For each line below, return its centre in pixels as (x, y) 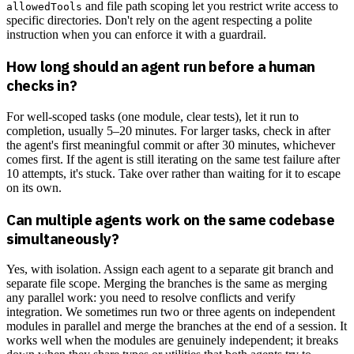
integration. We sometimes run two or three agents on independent (171, 312)
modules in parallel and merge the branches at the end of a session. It (177, 326)
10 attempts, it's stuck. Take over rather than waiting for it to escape (173, 173)
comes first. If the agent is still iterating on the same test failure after (173, 159)
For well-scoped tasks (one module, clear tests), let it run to (153, 116)
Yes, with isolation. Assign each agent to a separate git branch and (170, 269)
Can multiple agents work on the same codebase (171, 219)
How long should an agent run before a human (161, 67)
